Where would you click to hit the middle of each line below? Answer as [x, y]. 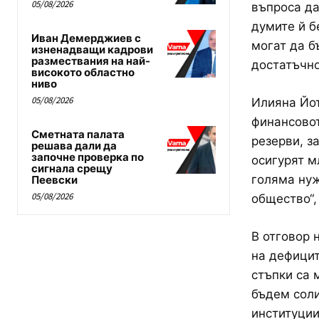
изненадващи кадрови [92, 49]
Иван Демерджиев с [86, 38]
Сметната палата [78, 134]
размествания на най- [91, 61]
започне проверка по [88, 157]
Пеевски [54, 179]
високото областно [83, 72]
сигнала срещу [72, 168]
